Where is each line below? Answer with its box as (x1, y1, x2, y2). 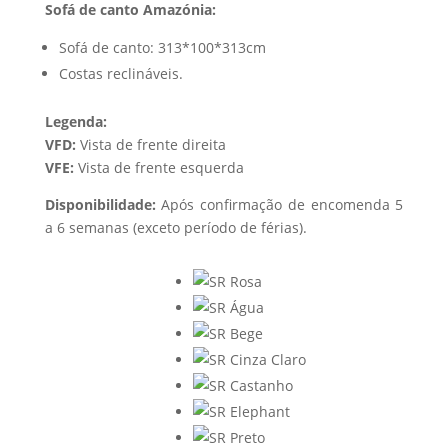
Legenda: (44, 112, 107, 131)
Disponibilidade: (44, 195, 156, 214)
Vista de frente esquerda (73, 158, 244, 177)
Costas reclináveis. (58, 64, 183, 83)
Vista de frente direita (75, 135, 226, 154)
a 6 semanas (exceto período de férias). (44, 218, 307, 237)
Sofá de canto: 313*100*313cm (58, 38, 266, 57)
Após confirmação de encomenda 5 (155, 195, 404, 214)
